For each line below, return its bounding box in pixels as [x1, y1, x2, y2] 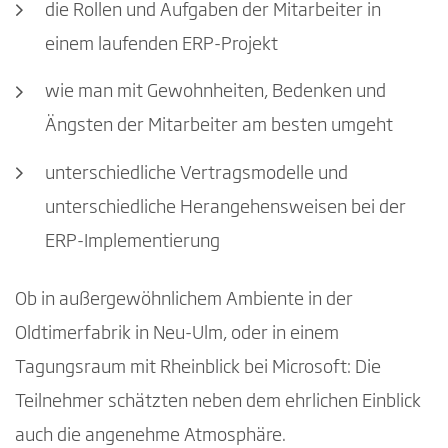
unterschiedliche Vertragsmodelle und [45, 165, 348, 184]
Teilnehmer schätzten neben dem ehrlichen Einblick [15, 392, 421, 411]
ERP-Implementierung [45, 233, 220, 252]
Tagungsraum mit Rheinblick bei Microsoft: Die [15, 358, 381, 377]
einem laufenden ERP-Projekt [45, 35, 278, 54]
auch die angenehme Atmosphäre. [15, 426, 286, 445]
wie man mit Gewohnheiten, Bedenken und [45, 83, 386, 102]
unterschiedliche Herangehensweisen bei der [45, 199, 406, 218]
